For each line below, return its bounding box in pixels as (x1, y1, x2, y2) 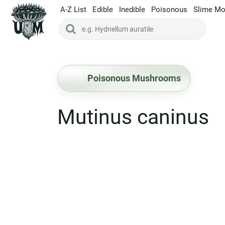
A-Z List (60, 5, 86, 14)
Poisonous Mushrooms (87, 73, 181, 83)
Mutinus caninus (57, 105, 209, 129)
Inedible (119, 5, 145, 14)
